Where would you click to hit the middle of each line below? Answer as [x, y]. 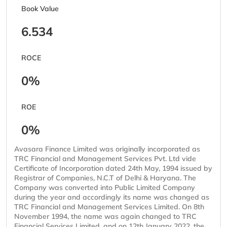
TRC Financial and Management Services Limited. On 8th [109, 207]
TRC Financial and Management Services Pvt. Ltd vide [105, 159]
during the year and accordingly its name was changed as [112, 197]
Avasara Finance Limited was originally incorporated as [107, 149]
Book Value [40, 9]
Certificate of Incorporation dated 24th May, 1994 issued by [113, 168]
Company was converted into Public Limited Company [105, 188]
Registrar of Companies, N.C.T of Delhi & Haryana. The [105, 178]
